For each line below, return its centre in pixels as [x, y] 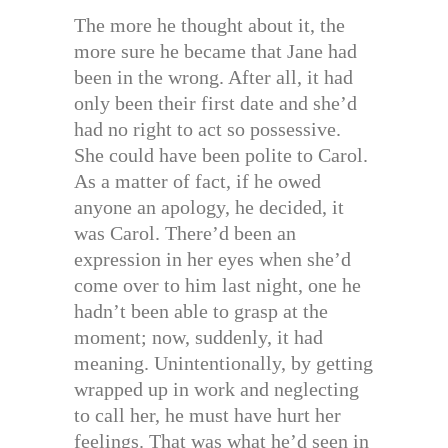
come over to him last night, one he [217, 285]
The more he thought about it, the [209, 25]
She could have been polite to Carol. [221, 155]
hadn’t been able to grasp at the [201, 311]
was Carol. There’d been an [185, 233]
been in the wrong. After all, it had [213, 77]
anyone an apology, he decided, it [209, 207]
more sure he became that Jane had [215, 51]
